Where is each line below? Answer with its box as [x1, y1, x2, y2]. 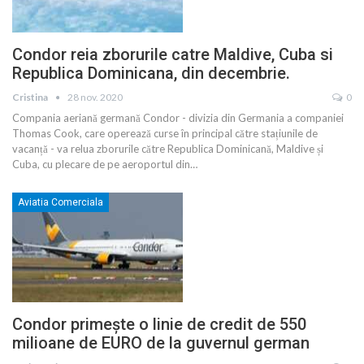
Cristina [12, 91, 50, 104]
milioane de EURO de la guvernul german [12, 332, 310, 353]
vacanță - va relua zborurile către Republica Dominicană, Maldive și [12, 142, 323, 156]
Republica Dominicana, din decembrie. [12, 63, 290, 84]
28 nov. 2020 [67, 91, 123, 104]
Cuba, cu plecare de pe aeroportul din [12, 158, 190, 171]
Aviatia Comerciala [18, 197, 103, 209]
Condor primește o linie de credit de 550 [12, 314, 306, 334]
